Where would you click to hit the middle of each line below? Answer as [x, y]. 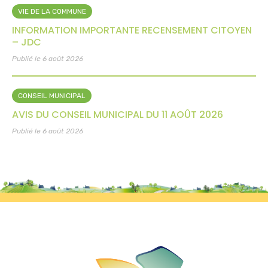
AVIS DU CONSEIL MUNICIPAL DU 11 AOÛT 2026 [118, 115]
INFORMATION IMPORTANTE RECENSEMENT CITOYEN [132, 31]
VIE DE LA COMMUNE [52, 12]
